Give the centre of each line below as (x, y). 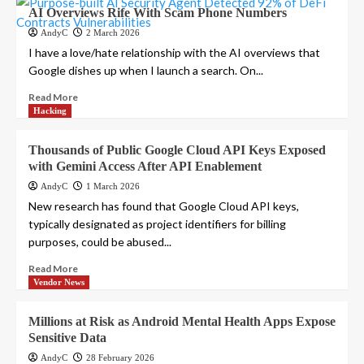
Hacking (50, 111)
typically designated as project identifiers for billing (157, 224)
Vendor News (59, 282)
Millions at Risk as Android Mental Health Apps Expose (182, 322)
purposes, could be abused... (100, 242)
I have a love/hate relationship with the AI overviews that (174, 53)
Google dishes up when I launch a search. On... (146, 71)
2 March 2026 (113, 33)
